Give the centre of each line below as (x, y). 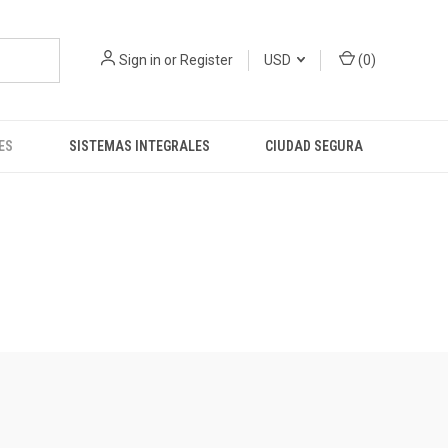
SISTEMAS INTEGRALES (139, 146)
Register (206, 59)
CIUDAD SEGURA (314, 146)
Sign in (140, 59)
